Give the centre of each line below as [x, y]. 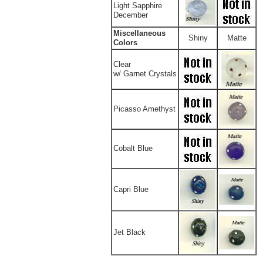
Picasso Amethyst [144, 109]
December [131, 15]
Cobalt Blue [133, 148]
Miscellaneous [139, 33]
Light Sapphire [138, 6]
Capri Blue [131, 189]
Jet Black [129, 232]
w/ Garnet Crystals [145, 74]
